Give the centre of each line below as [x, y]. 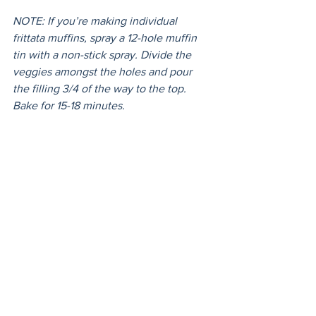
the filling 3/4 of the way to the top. [101, 89]
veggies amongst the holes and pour [104, 72]
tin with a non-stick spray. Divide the [103, 55]
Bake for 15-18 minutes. [70, 105]
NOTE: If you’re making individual [96, 21]
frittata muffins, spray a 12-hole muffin [106, 38]
